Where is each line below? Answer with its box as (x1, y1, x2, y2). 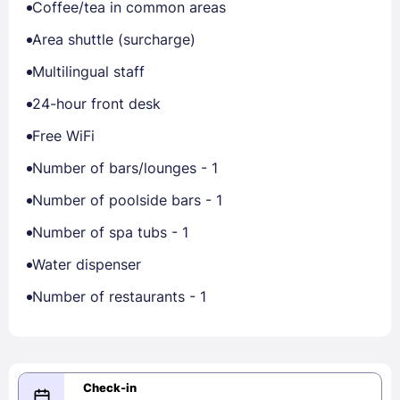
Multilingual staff (32, 62, 145, 80)
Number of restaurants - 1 (32, 287, 206, 305)
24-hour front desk (32, 95, 161, 112)
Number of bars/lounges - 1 (32, 159, 218, 177)
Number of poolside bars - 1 (32, 191, 222, 209)
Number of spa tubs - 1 (32, 223, 188, 241)
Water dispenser (32, 255, 141, 273)
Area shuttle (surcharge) (32, 30, 196, 48)
